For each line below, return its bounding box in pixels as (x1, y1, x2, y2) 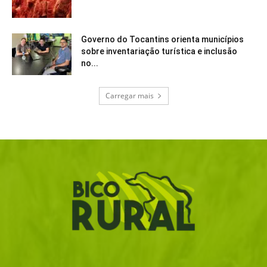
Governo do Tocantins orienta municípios (81, 35, 244, 45)
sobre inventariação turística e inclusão (81, 46, 237, 57)
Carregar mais (105, 91, 154, 101)
